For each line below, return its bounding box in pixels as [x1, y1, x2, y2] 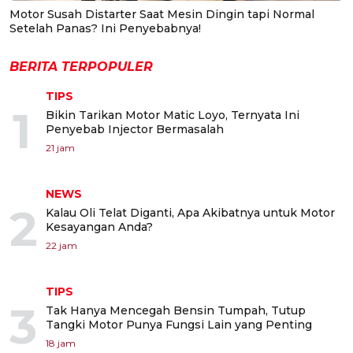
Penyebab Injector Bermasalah [46, 121, 224, 136]
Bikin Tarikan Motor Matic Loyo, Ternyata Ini [46, 107, 299, 122]
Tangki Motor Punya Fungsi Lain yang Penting [46, 317, 312, 332]
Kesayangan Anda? [46, 219, 153, 234]
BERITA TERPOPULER [9, 58, 153, 74]
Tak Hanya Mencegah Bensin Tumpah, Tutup [46, 303, 306, 318]
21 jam [46, 141, 75, 154]
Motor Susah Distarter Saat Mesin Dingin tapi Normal [9, 6, 314, 21]
